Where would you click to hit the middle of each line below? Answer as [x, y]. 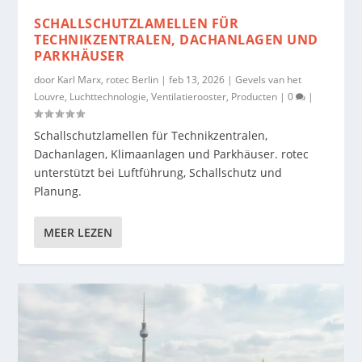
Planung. [58, 191]
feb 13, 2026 [197, 79]
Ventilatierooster [189, 96]
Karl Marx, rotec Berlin [108, 79]
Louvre [50, 96]
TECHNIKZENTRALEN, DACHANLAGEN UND [176, 39]
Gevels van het [269, 79]
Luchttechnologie [108, 96]
